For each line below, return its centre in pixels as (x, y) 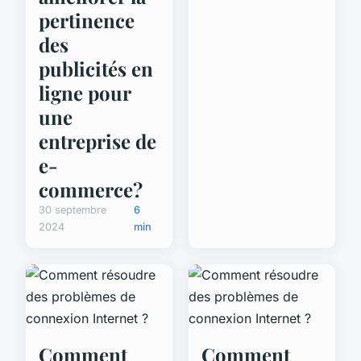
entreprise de (98, 141)
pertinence (87, 20)
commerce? (91, 189)
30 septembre (73, 210)
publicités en (96, 68)
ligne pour (85, 92)
